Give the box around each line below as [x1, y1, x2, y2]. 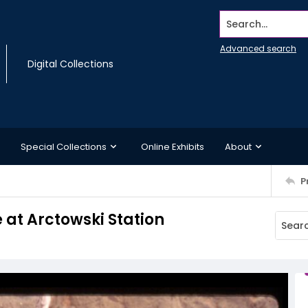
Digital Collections [27, 57, 113, 71]
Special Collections [21, 140, 107, 153]
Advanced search [220, 43, 296, 54]
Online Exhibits [141, 140, 204, 153]
